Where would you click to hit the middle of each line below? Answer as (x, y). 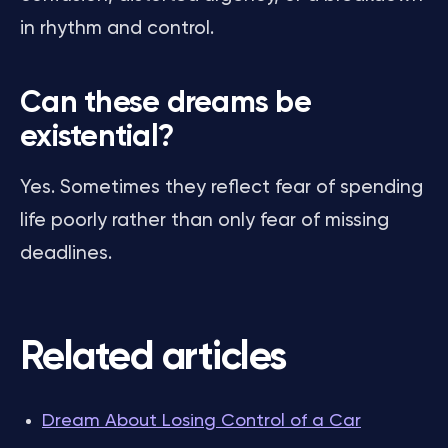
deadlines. (66, 253)
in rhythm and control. (117, 28)
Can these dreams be (165, 104)
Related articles (153, 358)
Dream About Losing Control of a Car (201, 421)
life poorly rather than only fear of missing (204, 220)
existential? (96, 138)
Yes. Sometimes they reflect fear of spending (221, 187)
